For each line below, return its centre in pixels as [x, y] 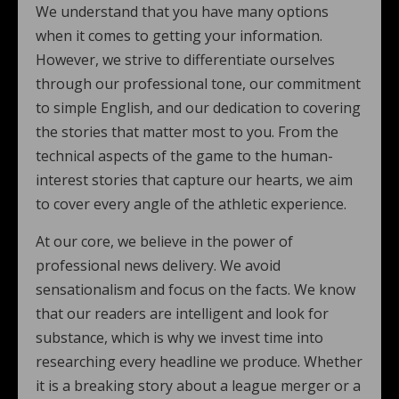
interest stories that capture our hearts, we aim [194, 180]
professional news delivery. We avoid [158, 265]
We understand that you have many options [182, 12]
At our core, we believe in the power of [164, 241]
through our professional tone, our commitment [198, 84]
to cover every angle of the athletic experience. [191, 204]
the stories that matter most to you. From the [187, 132]
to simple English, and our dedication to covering [198, 108]
